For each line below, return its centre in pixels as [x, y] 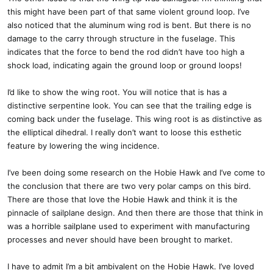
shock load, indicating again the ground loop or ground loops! [125, 65]
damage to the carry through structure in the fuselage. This [121, 38]
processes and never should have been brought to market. [120, 239]
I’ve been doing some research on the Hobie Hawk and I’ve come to [136, 172]
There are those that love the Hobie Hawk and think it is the [122, 199]
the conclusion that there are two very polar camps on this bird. [129, 186]
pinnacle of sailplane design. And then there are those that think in [135, 213]
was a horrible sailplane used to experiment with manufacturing [129, 226]
